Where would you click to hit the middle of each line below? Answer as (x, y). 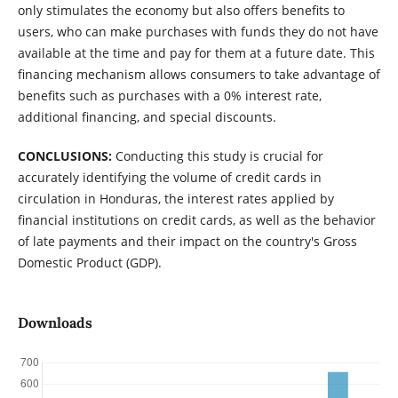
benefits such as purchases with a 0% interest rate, (169, 96)
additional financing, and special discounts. (147, 117)
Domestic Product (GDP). (89, 263)
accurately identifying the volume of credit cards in (169, 178)
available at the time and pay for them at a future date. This (196, 53)
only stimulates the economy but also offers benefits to (181, 11)
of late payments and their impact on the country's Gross (187, 242)
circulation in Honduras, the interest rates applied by (175, 199)
